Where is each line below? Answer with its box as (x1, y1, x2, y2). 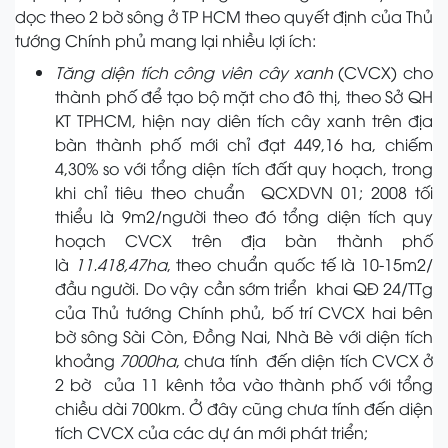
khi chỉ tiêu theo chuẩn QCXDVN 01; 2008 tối (55, 181, 433, 204)
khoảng (55, 349, 120, 372)
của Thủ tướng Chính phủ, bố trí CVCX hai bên (55, 301, 433, 324)
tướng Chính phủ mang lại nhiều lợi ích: (15, 29, 316, 52)
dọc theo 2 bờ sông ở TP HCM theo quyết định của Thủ (15, 5, 433, 28)
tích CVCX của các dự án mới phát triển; (55, 421, 368, 444)
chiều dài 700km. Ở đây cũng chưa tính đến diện (55, 397, 433, 420)
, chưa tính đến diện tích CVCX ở (176, 349, 434, 372)
